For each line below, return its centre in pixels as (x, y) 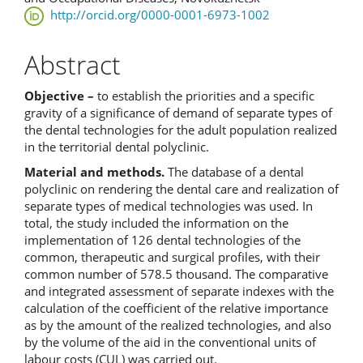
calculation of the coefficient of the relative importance (176, 308)
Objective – (61, 95)
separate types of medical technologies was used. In (169, 206)
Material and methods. (96, 172)
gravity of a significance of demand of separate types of (178, 112)
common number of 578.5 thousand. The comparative (176, 274)
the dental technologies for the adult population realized (181, 129)
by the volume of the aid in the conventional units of (170, 342)
